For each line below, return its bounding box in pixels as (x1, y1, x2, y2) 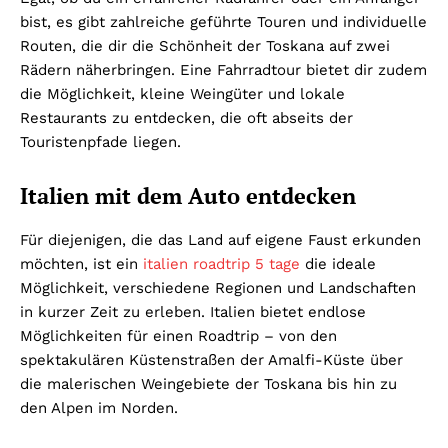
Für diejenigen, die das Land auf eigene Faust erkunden (20, 231, 421, 250)
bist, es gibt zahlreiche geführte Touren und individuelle (20, 13, 427, 32)
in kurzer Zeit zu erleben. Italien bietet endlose (20, 303, 366, 322)
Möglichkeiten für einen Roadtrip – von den (20, 327, 337, 346)
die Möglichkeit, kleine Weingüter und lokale (20, 85, 345, 104)
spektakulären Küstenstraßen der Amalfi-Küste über (20, 351, 403, 370)
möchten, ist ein (20, 255, 143, 274)
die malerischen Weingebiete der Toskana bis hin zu (20, 375, 397, 394)
